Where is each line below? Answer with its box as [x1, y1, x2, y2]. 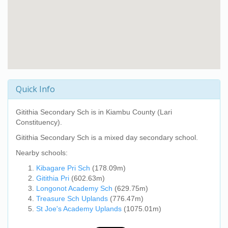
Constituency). [16, 118, 62, 126]
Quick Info [16, 83, 55, 95]
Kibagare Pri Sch [36, 164, 90, 172]
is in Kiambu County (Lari [89, 108, 172, 116]
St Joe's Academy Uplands [36, 205, 122, 213]
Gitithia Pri [36, 174, 69, 182]
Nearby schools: [16, 149, 68, 157]
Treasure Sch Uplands [36, 194, 108, 203]
